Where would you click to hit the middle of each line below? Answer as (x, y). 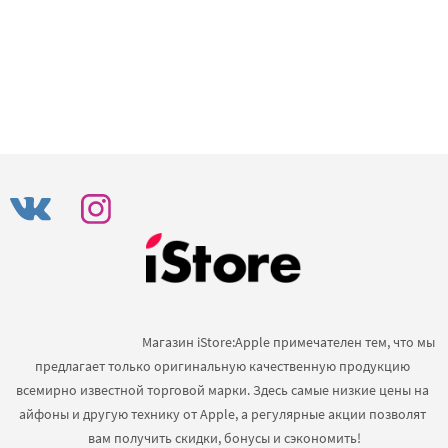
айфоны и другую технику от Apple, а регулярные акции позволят (222, 414)
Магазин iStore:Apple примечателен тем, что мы (76, 342)
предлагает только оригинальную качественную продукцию (222, 366)
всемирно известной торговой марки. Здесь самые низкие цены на (222, 390)
